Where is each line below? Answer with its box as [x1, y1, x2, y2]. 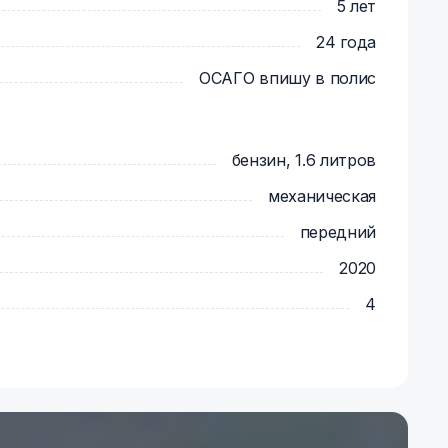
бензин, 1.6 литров [231, 150, 376, 170]
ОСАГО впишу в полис [199, 68, 376, 88]
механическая [267, 186, 376, 206]
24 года [316, 32, 376, 52]
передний [299, 222, 376, 242]
